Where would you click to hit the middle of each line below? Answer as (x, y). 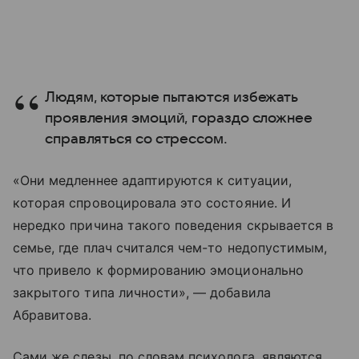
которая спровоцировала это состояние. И (152, 203)
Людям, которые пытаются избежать (172, 98)
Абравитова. (52, 315)
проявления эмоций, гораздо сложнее (179, 119)
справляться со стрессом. (136, 139)
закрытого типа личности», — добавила (142, 293)
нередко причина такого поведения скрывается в (173, 226)
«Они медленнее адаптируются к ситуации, (152, 181)
